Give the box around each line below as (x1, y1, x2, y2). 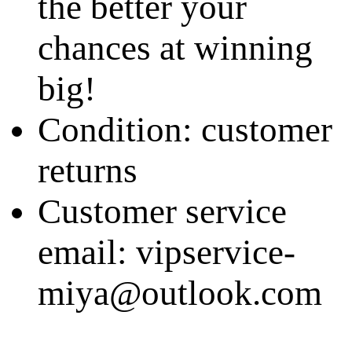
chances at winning (38, 28, 313, 68)
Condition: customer (38, 110, 332, 150)
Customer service (38, 192, 287, 232)
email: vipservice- (38, 233, 295, 273)
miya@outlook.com (38, 273, 322, 313)
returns (38, 151, 137, 191)
